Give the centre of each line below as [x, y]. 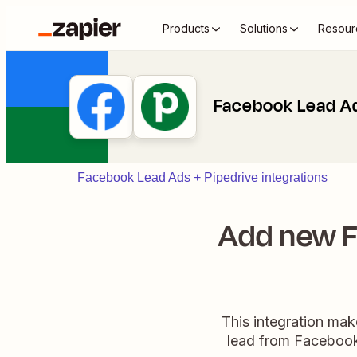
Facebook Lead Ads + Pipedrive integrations [202, 177]
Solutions [264, 28]
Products [186, 28]
